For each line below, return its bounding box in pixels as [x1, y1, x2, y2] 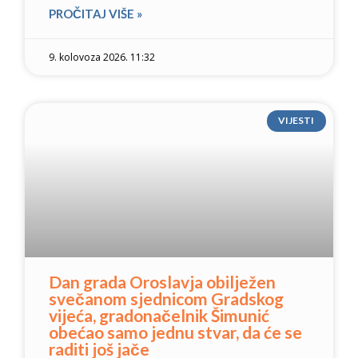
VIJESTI [278, 114, 315, 127]
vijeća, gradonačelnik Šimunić [49, 304, 270, 325]
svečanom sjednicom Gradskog [49, 288, 284, 308]
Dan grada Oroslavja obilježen [49, 271, 276, 292]
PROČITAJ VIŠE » [49, 6, 143, 22]
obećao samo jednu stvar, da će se [49, 321, 303, 342]
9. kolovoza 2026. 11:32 [49, 50, 156, 65]
